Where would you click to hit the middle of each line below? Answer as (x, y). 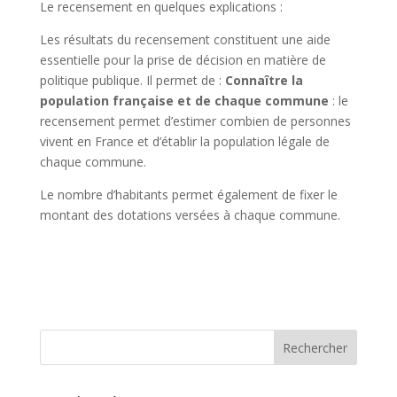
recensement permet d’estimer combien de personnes (195, 121)
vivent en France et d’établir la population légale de (184, 141)
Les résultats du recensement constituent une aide (185, 39)
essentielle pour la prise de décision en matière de (183, 60)
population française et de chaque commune (184, 101)
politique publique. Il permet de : (132, 80)
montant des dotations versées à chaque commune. (190, 215)
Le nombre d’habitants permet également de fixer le (188, 195)
